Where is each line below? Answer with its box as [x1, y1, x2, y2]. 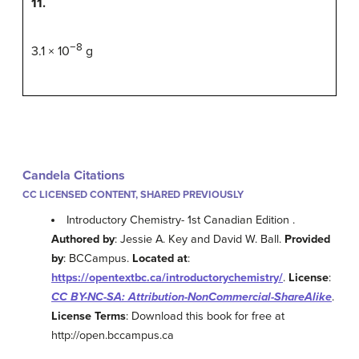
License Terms [51, 309, 126, 323]
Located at [132, 251, 188, 265]
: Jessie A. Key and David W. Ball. [115, 232, 284, 246]
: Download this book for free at [126, 309, 284, 323]
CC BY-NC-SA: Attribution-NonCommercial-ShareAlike [51, 289, 332, 304]
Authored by [51, 232, 115, 246]
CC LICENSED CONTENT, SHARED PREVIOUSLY [22, 188, 244, 202]
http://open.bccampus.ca [51, 328, 174, 342]
